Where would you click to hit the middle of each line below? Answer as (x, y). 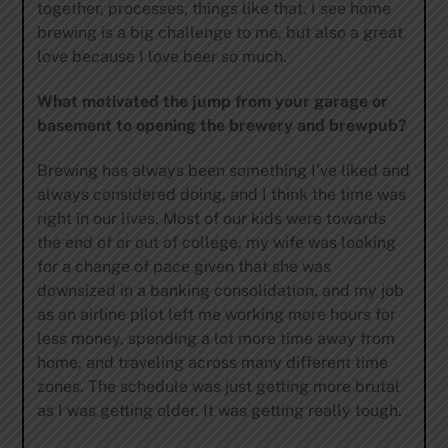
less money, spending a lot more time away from (215, 338)
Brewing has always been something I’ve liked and (223, 170)
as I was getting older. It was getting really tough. (219, 410)
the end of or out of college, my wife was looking (216, 242)
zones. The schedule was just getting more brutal (218, 386)
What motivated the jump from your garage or (212, 102)
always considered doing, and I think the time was (221, 194)
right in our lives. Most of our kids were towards (211, 218)
